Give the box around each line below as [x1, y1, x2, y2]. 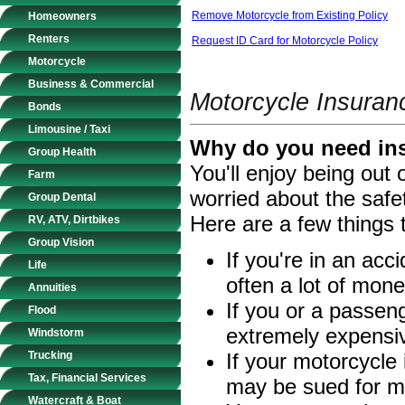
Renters [28, 33, 70, 45]
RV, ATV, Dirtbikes [28, 213, 120, 226]
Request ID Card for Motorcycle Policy [192, 34, 378, 47]
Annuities [28, 281, 77, 294]
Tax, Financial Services [28, 372, 146, 384]
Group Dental [28, 191, 96, 203]
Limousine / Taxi [28, 123, 110, 136]
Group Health [28, 146, 96, 158]
